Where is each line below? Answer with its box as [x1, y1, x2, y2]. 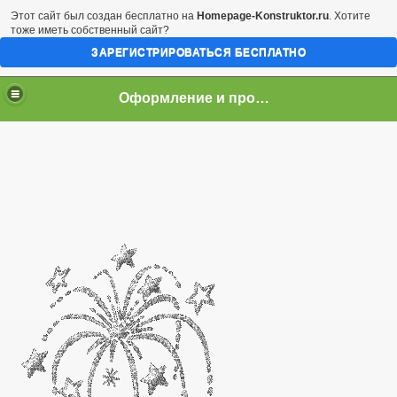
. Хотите [329, 10, 370, 22]
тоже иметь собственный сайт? [11, 24, 169, 36]
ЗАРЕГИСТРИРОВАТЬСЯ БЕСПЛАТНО [91, 46, 306, 58]
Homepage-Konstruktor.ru [197, 10, 329, 22]
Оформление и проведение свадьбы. [255, 90, 270, 105]
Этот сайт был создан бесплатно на [11, 10, 197, 22]
